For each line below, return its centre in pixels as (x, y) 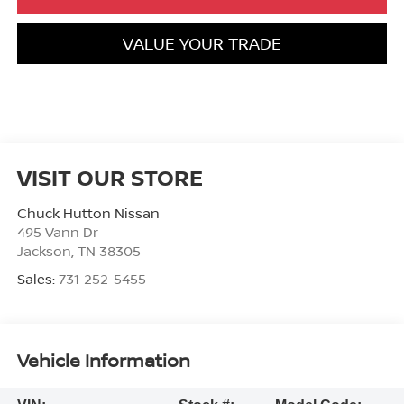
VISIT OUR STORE (110, 177)
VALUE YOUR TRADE (202, 43)
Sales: (37, 278)
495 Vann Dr (57, 231)
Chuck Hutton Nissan (88, 212)
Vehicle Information (103, 361)
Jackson (44, 250)
